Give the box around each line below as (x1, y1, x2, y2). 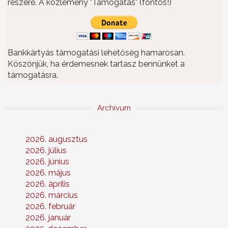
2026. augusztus (25, 134, 88, 145)
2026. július (25, 146, 67, 156)
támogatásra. (8, 70, 58, 80)
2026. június (25, 157, 69, 167)
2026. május (25, 168, 71, 178)
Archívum (97, 103, 131, 113)
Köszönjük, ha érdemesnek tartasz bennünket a (8, 59, 185, 69)
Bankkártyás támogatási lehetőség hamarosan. (8, 48, 185, 58)
